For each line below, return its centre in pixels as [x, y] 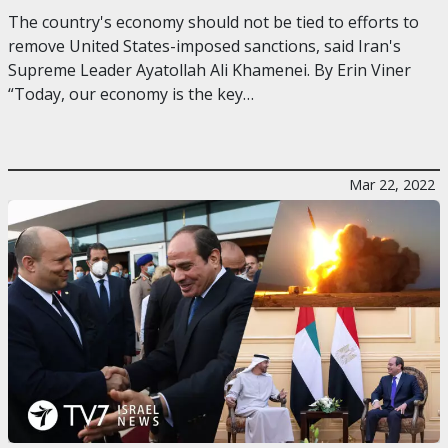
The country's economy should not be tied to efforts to [213, 22]
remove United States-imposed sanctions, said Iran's [204, 46]
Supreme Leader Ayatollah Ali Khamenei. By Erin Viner [209, 70]
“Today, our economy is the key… [131, 94]
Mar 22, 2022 [392, 185]
